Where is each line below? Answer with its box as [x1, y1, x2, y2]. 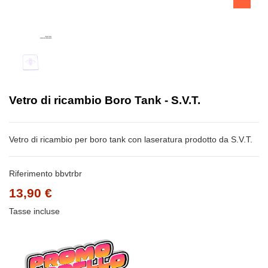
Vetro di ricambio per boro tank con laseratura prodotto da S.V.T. [9, 135, 252, 145]
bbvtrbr [55, 169, 82, 179]
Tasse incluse [9, 206, 60, 217]
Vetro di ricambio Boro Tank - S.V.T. [9, 94, 200, 107]
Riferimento [9, 169, 53, 179]
